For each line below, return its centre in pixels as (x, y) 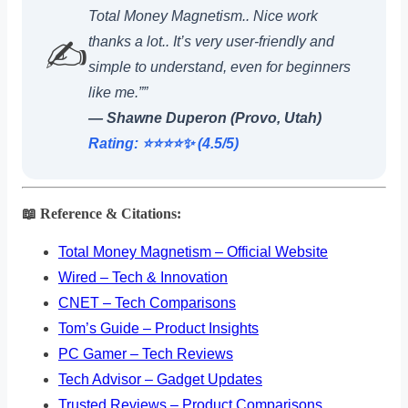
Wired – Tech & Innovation (143, 277)
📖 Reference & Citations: (102, 213)
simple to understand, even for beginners (219, 66)
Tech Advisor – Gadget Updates (160, 379)
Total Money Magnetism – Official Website (193, 251)
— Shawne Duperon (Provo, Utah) (205, 117)
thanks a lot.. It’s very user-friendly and (211, 41)
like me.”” (118, 92)
